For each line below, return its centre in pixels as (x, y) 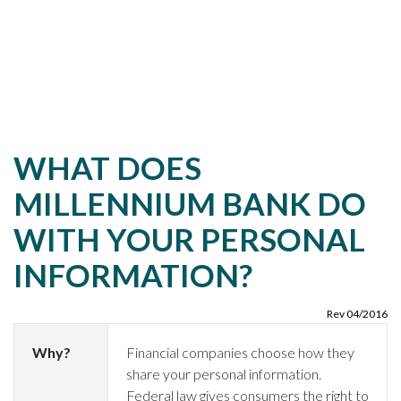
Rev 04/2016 (357, 314)
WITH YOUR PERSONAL (189, 239)
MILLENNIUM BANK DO (190, 203)
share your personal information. (224, 374)
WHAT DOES (107, 167)
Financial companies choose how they (240, 352)
